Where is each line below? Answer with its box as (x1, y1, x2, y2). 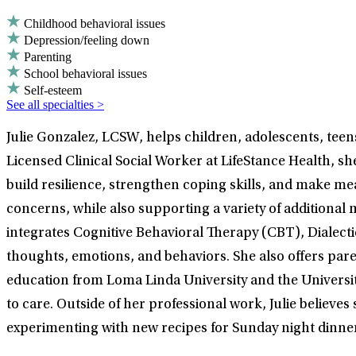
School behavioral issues (24, 66, 147, 80)
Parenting (24, 49, 72, 64)
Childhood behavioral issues (24, 16, 165, 30)
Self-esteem (24, 83, 82, 97)
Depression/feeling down (24, 33, 149, 47)
